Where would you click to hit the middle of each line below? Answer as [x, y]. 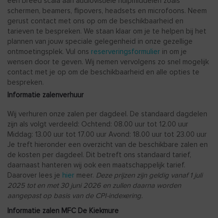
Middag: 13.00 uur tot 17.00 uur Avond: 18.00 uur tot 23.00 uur [107, 134]
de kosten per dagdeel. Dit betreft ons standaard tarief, [99, 154]
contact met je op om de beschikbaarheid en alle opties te [103, 72]
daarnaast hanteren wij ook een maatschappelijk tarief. [96, 165]
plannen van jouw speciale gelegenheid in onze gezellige [100, 41]
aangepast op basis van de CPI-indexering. [75, 195]
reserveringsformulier [126, 51]
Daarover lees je [35, 175]
